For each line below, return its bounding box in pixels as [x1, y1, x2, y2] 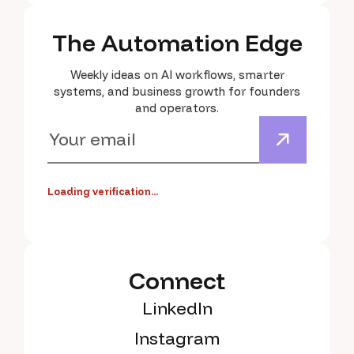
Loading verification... [47, 185, 158, 198]
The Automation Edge [51, 28, 303, 58]
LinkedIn [141, 297, 213, 320]
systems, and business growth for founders [54, 84, 300, 100]
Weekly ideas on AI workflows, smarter [70, 67, 284, 83]
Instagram [134, 327, 220, 350]
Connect [129, 265, 225, 296]
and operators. [135, 100, 219, 116]
